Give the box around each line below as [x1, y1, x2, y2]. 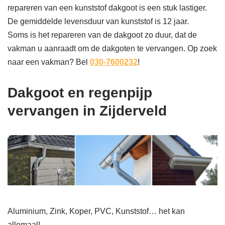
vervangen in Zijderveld [8, 103, 167, 119]
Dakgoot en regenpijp [8, 85, 152, 101]
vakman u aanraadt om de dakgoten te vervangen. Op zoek [8, 44, 217, 53]
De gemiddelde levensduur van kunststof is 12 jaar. [8, 17, 189, 26]
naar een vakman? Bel [8, 58, 90, 67]
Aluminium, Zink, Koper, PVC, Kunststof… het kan [8, 207, 185, 216]
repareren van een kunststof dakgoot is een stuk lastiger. [8, 4, 207, 13]
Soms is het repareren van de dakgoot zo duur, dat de [8, 31, 197, 40]
